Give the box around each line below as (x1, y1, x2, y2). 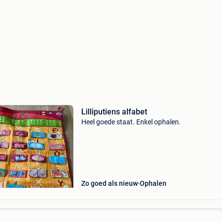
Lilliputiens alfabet (81, 107, 147, 116)
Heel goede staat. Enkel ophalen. (81, 118, 181, 126)
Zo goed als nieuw (81, 179, 138, 187)
